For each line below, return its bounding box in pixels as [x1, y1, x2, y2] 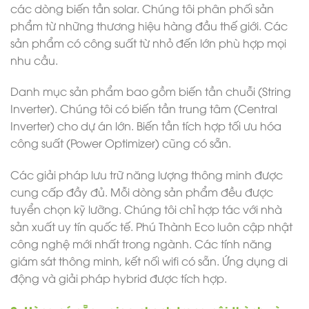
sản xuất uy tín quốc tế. [10, 219, 136, 235]
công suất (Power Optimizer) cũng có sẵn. [10, 135, 231, 151]
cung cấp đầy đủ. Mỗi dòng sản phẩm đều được [10, 184, 273, 200]
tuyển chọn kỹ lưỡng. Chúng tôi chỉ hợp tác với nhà [10, 201, 282, 217]
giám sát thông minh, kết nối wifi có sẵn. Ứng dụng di [10, 253, 288, 269]
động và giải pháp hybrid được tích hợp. [10, 270, 227, 286]
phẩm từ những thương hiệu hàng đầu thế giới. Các [10, 17, 288, 33]
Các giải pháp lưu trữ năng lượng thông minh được [10, 167, 283, 183]
